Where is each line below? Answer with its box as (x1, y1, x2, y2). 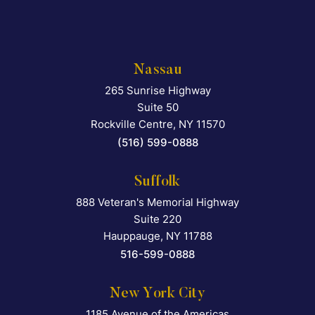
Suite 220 (134, 212, 181, 226)
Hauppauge (103, 229, 160, 243)
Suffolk (134, 175, 181, 190)
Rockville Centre (90, 117, 173, 131)
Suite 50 (136, 101, 179, 115)
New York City (109, 287, 206, 302)
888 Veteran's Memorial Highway (76, 195, 239, 210)
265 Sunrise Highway (104, 84, 211, 98)
